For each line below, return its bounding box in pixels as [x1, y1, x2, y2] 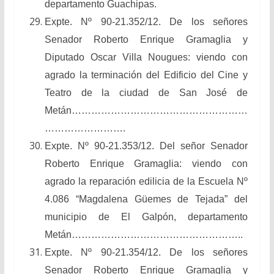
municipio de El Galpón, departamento [44, 211, 248, 222]
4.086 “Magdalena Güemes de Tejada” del [44, 193, 248, 204]
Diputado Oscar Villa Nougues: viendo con [44, 51, 248, 62]
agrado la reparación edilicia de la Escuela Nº [44, 176, 248, 187]
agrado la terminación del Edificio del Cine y [44, 69, 248, 80]
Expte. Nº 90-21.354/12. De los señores [44, 246, 248, 257]
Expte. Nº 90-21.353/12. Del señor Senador [44, 140, 248, 151]
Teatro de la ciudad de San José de [44, 87, 248, 98]
